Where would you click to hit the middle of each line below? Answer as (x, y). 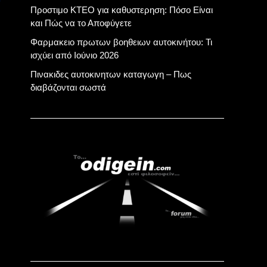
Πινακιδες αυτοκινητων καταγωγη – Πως (111, 74)
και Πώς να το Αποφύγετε (81, 23)
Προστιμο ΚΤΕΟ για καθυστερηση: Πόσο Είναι (122, 10)
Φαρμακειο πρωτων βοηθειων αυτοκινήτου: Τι (121, 42)
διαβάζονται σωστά (68, 87)
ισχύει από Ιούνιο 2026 (74, 55)
